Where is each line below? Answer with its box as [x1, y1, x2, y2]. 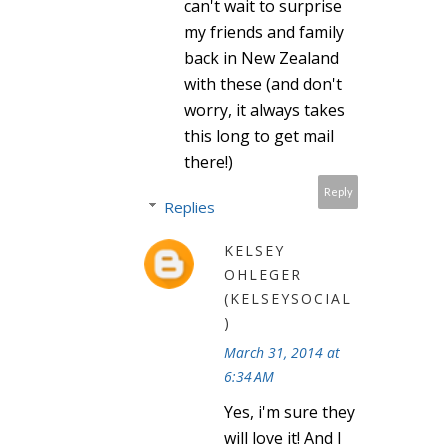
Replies [164, 196, 215, 217]
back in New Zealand [184, 46, 339, 69]
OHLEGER [224, 264, 302, 284]
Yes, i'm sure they [224, 400, 355, 423]
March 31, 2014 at [224, 342, 340, 362]
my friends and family [184, 20, 344, 43]
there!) [184, 150, 233, 173]
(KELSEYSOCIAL [224, 288, 352, 308]
